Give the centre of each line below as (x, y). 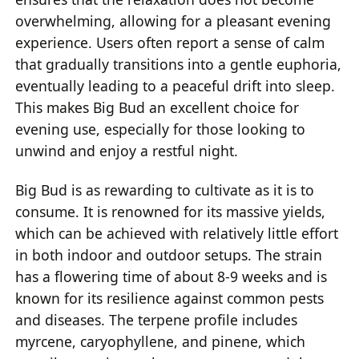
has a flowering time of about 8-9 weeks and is (171, 277)
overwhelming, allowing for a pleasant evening (173, 20)
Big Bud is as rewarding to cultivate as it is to (165, 190)
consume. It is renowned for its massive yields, (171, 212)
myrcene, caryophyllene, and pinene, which (161, 342)
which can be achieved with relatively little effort (177, 234)
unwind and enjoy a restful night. (127, 150)
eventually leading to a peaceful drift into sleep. (175, 85)
